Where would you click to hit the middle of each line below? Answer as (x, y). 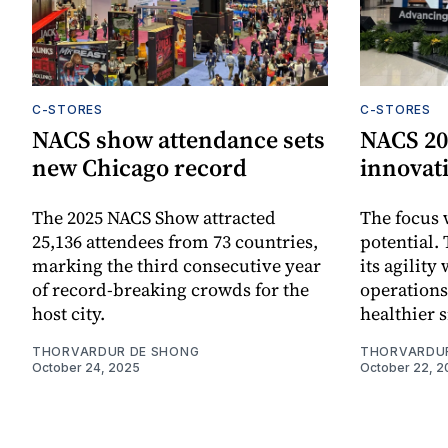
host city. (68, 313)
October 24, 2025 (86, 367)
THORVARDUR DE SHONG (116, 351)
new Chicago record (139, 167)
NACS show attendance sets (178, 139)
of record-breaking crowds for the (170, 289)
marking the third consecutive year (176, 265)
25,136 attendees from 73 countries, (175, 241)
